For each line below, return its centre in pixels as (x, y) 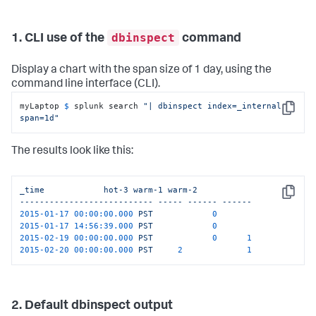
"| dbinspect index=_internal (213, 106)
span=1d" (40, 118)
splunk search (109, 106)
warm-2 (183, 190)
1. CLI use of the (59, 39)
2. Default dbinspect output (92, 306)
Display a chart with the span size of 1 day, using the (141, 71)
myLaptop (42, 106)
